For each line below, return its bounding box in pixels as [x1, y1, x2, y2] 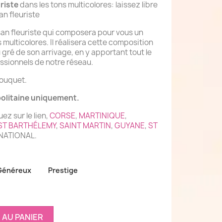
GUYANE [114, 120, 145, 131]
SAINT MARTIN [59, 120, 111, 131]
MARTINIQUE [79, 111, 125, 121]
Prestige [48, 166, 78, 175]
